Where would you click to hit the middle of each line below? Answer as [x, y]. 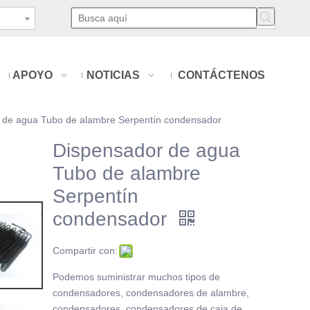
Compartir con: [85, 250]
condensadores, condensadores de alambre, [151, 293]
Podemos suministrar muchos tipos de [136, 277]
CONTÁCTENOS [221, 75]
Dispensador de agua [146, 151]
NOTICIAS [113, 75]
